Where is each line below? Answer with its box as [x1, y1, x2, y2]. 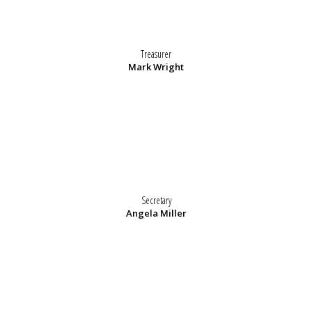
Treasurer [141, 47, 171, 61]
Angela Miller [125, 207, 187, 220]
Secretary [141, 194, 171, 208]
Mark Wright [128, 61, 184, 74]
